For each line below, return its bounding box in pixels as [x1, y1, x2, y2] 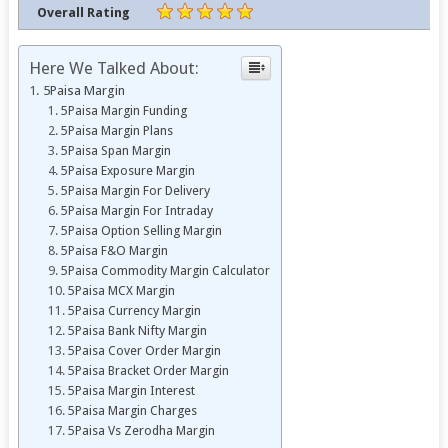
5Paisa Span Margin [61, 143, 172, 159]
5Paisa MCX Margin [68, 283, 176, 299]
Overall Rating [37, 4, 131, 20]
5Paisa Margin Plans [61, 123, 174, 139]
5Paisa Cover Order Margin [68, 343, 222, 359]
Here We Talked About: [28, 58, 199, 79]
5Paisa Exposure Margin [61, 163, 196, 179]
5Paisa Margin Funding [61, 103, 188, 119]
